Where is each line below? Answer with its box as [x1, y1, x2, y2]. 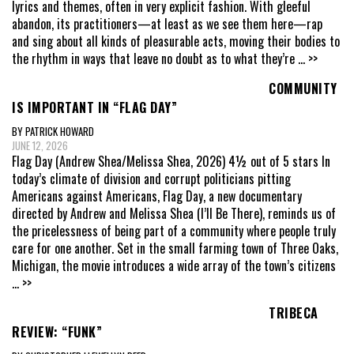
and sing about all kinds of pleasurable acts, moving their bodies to [12, 31, 340, 51]
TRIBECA [269, 303, 318, 323]
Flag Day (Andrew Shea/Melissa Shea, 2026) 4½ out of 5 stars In [12, 152, 330, 171]
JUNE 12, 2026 [12, 137, 68, 154]
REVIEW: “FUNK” [12, 322, 102, 342]
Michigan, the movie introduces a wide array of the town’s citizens [12, 256, 336, 276]
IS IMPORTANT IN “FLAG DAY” [12, 97, 177, 117]
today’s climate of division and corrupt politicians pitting [12, 169, 291, 189]
